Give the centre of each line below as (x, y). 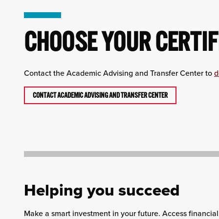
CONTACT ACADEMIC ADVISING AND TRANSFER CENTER (100, 96)
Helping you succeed (102, 190)
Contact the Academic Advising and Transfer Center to (119, 73)
